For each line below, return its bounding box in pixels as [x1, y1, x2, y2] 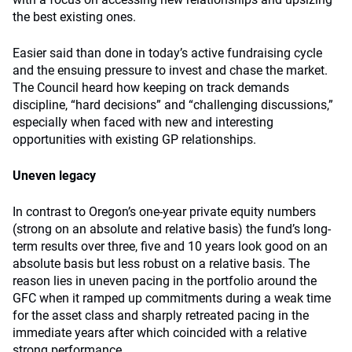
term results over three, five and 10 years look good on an [13, 239, 328, 254]
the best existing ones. [13, 9, 136, 24]
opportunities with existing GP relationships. [13, 132, 256, 147]
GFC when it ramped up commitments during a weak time [13, 291, 331, 306]
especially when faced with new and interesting [13, 115, 273, 130]
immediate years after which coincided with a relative [13, 325, 306, 340]
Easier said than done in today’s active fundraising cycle [13, 46, 322, 60]
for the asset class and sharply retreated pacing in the [13, 308, 309, 323]
